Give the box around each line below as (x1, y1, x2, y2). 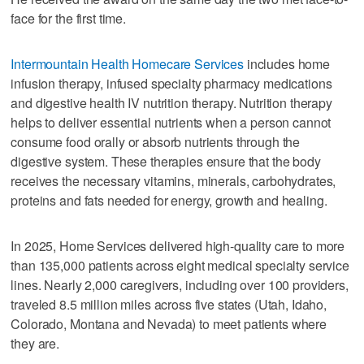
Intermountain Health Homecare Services (11, 54, 245, 73)
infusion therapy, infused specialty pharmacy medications (11, 73, 332, 93)
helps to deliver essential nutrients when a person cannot (11, 112, 331, 132)
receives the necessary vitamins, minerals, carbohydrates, (11, 171, 336, 190)
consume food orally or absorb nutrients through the (11, 132, 301, 151)
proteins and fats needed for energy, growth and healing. (11, 190, 327, 210)
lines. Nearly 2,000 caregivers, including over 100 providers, (11, 275, 349, 294)
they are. (11, 333, 60, 353)
